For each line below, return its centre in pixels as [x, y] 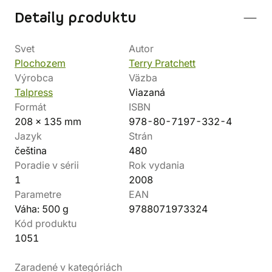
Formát [30, 107]
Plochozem [40, 63]
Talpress [34, 92]
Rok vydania [157, 165]
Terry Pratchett [162, 63]
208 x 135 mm [48, 121]
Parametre [38, 194]
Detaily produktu [76, 18]
